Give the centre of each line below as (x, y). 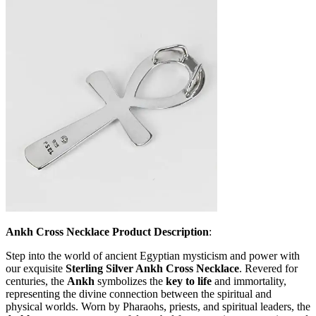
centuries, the (36, 281)
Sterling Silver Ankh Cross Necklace (152, 269)
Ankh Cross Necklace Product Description (107, 232)
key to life (189, 281)
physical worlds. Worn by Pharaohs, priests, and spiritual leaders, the (158, 307)
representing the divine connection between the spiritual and (139, 294)
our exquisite (36, 269)
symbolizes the (130, 281)
